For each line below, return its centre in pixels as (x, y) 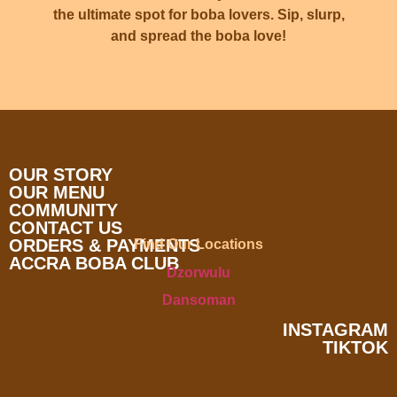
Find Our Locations (198, 245)
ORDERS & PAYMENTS (105, 246)
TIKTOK (355, 347)
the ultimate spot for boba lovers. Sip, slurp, (198, 14)
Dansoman (198, 300)
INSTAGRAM (335, 329)
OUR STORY (61, 175)
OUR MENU (57, 193)
